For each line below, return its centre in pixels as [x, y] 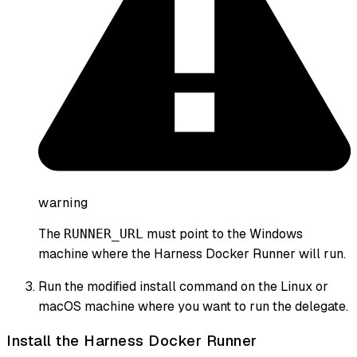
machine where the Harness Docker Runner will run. [192, 253]
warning [63, 202]
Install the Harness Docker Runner [132, 341]
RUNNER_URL [104, 233]
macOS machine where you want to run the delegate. [193, 306]
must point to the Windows [223, 233]
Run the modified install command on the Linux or [183, 286]
